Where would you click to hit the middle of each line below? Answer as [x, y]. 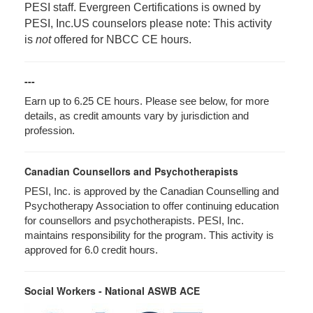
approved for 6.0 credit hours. [91, 250]
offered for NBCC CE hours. [121, 40]
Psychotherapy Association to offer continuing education [152, 206]
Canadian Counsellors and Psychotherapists [131, 172]
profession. [51, 131]
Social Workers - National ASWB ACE [112, 291]
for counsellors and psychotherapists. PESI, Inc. [134, 221]
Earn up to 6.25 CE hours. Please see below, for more [147, 102]
